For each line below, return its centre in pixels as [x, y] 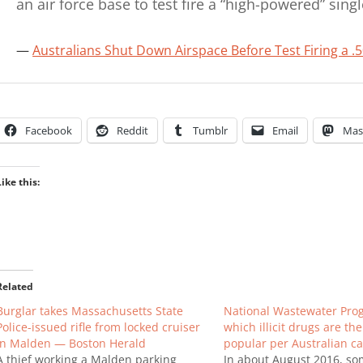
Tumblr [210, 130]
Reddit [132, 130]
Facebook [48, 130]
